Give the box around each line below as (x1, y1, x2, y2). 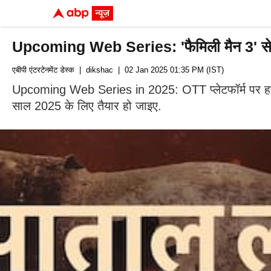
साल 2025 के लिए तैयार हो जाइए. (12, 99, 162, 113)
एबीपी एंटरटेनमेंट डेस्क (12, 65, 74, 74)
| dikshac (74, 65, 113, 74)
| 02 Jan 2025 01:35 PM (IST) (113, 65, 224, 74)
